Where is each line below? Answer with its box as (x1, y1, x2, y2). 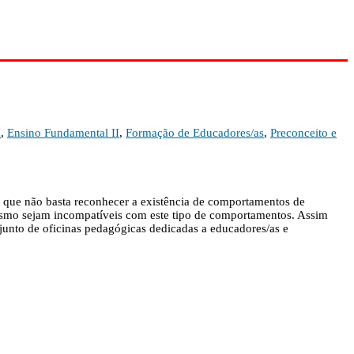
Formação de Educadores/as (126, 126, 264, 140)
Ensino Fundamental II (7, 126, 119, 140)
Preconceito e (270, 126, 337, 140)
